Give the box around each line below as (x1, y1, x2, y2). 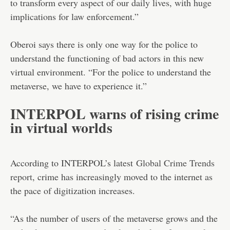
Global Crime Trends (136, 156, 215, 169)
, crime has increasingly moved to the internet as (32, 170, 213, 183)
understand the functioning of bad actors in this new (10, 51, 204, 64)
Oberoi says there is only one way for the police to (10, 37, 198, 50)
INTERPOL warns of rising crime (10, 103, 219, 124)
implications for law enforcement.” (10, 10, 139, 23)
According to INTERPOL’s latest (10, 156, 136, 169)
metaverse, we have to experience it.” (10, 79, 147, 92)
